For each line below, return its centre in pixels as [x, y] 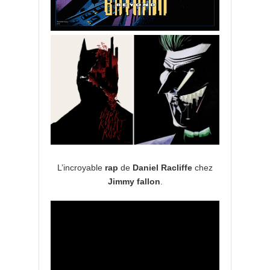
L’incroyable [81, 168]
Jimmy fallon [134, 182]
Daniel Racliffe [162, 168]
